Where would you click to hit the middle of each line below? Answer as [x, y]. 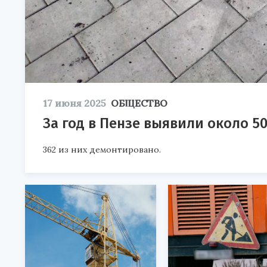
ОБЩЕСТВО [139, 103]
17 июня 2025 [74, 103]
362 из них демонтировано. [102, 150]
